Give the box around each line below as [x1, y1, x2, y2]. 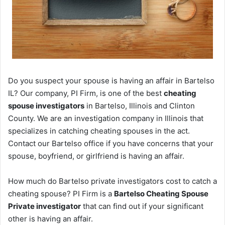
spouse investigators [8, 101, 84, 111]
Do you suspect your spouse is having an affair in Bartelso [8, 76, 214, 86]
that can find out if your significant [81, 201, 203, 211]
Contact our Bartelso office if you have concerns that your [8, 139, 213, 149]
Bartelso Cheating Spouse [114, 189, 208, 199]
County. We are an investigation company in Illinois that [8, 114, 203, 124]
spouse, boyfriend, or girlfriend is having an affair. [8, 151, 184, 161]
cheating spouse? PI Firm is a [8, 189, 114, 199]
